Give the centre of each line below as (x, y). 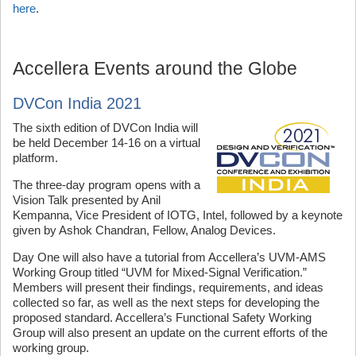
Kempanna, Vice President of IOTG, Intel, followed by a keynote (178, 215)
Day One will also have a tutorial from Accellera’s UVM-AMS (169, 257)
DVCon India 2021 (77, 103)
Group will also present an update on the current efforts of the (170, 332)
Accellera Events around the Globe (155, 68)
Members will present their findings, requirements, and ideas (168, 287)
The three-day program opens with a (106, 184)
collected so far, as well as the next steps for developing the (166, 302)
